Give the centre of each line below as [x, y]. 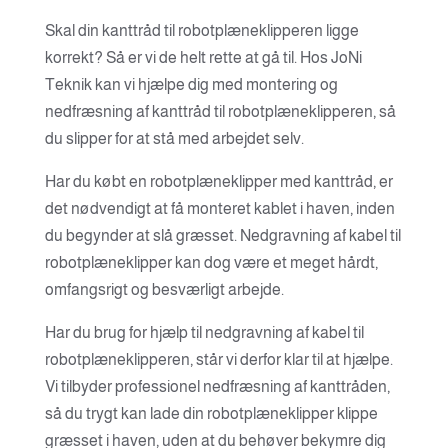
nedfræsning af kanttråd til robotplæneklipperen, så [220, 111]
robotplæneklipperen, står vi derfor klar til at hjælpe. [218, 359]
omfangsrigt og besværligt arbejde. [164, 289]
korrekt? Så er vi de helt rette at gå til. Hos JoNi [203, 57]
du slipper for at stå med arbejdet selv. [174, 138]
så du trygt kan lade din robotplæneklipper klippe [211, 413]
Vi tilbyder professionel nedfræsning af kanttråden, [217, 386]
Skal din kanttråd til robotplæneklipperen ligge [201, 30]
